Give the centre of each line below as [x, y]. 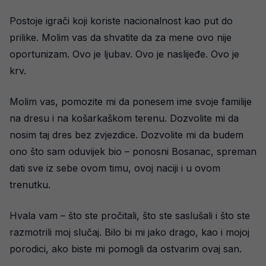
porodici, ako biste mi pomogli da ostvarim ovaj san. [126, 249]
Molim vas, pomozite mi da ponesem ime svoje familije [131, 102]
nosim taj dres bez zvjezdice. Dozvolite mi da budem [126, 135]
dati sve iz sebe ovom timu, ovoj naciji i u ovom [115, 168]
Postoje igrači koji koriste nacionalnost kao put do [121, 21]
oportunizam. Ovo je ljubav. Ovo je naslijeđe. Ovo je [124, 54]
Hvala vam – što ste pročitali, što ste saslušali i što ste [130, 216]
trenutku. [30, 185]
